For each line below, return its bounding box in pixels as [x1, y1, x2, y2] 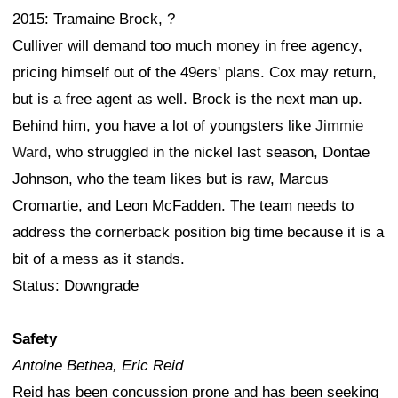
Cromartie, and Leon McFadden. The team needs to [12, 197, 354, 215]
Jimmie [315, 117, 363, 135]
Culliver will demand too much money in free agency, [12, 37, 362, 55]
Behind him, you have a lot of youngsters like [12, 117, 315, 135]
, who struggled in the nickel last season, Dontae [47, 144, 370, 162]
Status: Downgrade [12, 277, 139, 295]
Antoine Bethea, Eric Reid [12, 357, 183, 375]
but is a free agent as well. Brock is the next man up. [12, 91, 362, 108]
